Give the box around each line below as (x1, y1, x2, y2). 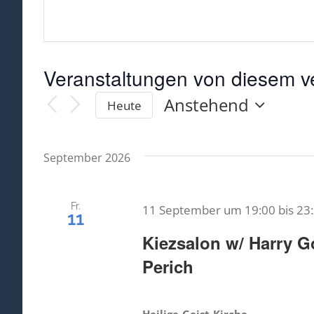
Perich (142, 254, 193, 279)
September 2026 (43, 150, 130, 166)
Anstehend (164, 93, 250, 117)
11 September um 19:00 (142, 202, 275, 219)
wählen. (163, 130, 225, 153)
